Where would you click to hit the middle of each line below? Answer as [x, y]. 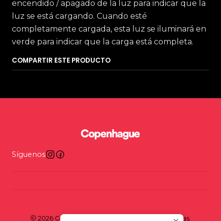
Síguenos [29, 154]
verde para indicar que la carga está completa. [103, 42]
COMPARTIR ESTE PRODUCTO [61, 60]
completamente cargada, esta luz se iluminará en [109, 29]
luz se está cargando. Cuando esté [79, 16]
